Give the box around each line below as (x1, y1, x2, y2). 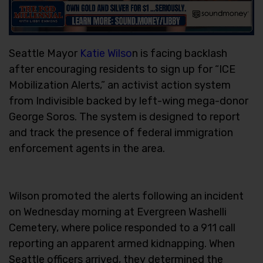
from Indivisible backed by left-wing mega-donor (9, 94, 248, 107)
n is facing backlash (132, 46, 227, 60)
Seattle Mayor (9, 46, 80, 60)
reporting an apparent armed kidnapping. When (9, 237, 235, 250)
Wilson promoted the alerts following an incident (9, 189, 244, 203)
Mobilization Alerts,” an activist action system (9, 78, 231, 92)
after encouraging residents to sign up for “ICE (9, 62, 235, 76)
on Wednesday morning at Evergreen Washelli (9, 205, 227, 218)
